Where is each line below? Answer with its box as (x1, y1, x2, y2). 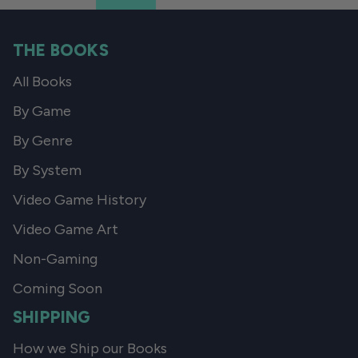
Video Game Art (13, 221, 118, 238)
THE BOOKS (13, 40, 109, 60)
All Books (13, 73, 72, 90)
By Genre (13, 132, 73, 149)
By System (13, 161, 82, 179)
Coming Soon (13, 280, 102, 297)
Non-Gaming (13, 250, 97, 268)
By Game (13, 102, 71, 120)
